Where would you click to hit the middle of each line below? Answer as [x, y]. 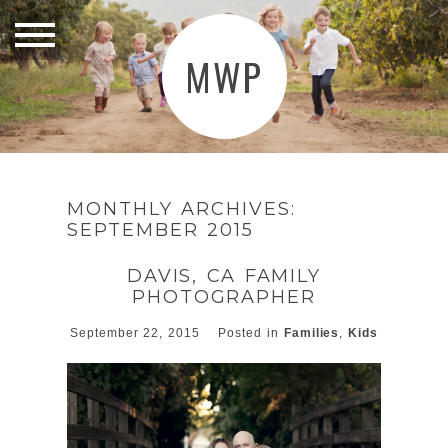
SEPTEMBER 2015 [160, 230]
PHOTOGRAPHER [224, 297]
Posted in [251, 333]
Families [311, 333]
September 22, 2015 [137, 333]
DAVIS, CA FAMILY [224, 276]
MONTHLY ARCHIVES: [181, 209]
